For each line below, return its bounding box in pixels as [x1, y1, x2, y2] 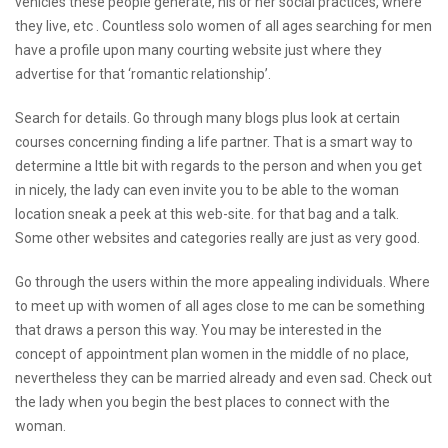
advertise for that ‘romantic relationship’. [15, 66, 271, 82]
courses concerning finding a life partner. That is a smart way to [15, 134, 413, 150]
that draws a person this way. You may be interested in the [15, 322, 382, 338]
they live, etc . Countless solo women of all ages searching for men [15, 18, 432, 34]
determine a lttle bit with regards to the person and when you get [15, 158, 422, 174]
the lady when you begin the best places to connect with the [15, 394, 390, 410]
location [15, 206, 68, 222]
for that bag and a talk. [254, 206, 399, 222]
